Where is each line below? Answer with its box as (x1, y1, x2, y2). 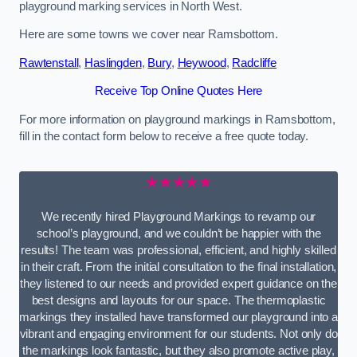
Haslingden (84, 56, 142, 69)
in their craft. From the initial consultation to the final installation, (20, 260, 337, 273)
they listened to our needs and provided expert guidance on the (20, 277, 337, 290)
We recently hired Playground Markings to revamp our (41, 210, 316, 223)
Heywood (177, 56, 226, 69)
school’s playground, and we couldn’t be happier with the (36, 226, 321, 240)
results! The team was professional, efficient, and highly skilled (21, 243, 336, 257)
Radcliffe (232, 56, 277, 69)
